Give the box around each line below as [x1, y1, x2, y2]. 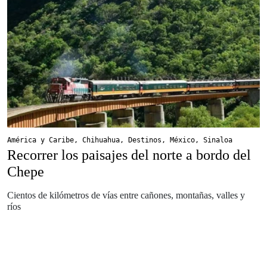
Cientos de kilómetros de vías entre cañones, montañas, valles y [7, 190, 245, 201]
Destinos [128, 136, 162, 145]
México [170, 136, 195, 145]
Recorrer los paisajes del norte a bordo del [7, 147, 251, 163]
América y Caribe [7, 136, 74, 145]
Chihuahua [82, 136, 120, 145]
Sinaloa [203, 136, 232, 145]
